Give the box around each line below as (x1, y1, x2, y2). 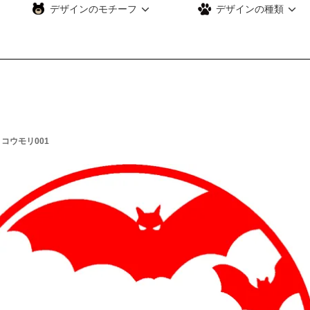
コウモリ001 (1, 136, 49, 147)
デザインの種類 (213, 3, 284, 15)
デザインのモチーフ (47, 3, 137, 15)
